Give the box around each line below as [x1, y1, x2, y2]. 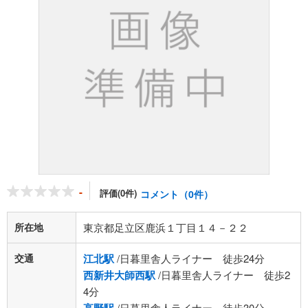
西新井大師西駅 [83, 267, 155, 283]
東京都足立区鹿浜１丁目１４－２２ [83, 220, 248, 234]
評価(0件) [100, 186, 137, 199]
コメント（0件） [140, 187, 213, 201]
